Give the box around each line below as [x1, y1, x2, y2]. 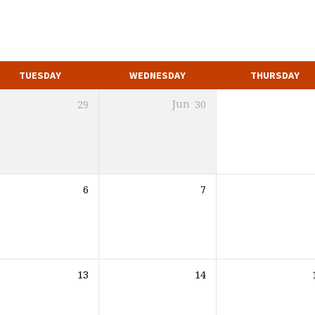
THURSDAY [250, 69, 300, 82]
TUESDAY [18, 69, 61, 82]
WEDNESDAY [129, 69, 186, 82]
